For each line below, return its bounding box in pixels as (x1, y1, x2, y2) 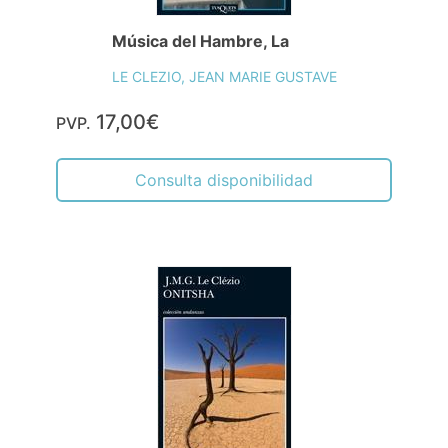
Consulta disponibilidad (135, 170, 313, 190)
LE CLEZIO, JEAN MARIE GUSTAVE (111, 68, 337, 85)
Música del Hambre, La (111, 31, 289, 51)
